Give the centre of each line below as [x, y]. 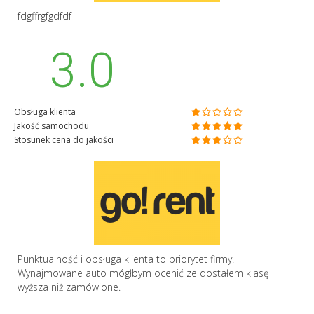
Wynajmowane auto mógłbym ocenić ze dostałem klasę [143, 273]
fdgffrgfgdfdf [45, 15]
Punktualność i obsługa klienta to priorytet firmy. [126, 259]
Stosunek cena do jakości [64, 139]
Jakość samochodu [52, 125]
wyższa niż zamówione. [69, 287]
